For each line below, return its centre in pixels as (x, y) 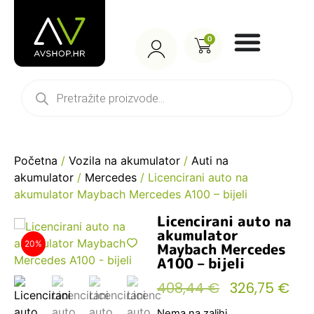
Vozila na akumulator (124, 161)
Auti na (210, 161)
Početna (36, 161)
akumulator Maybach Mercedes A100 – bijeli (131, 194)
